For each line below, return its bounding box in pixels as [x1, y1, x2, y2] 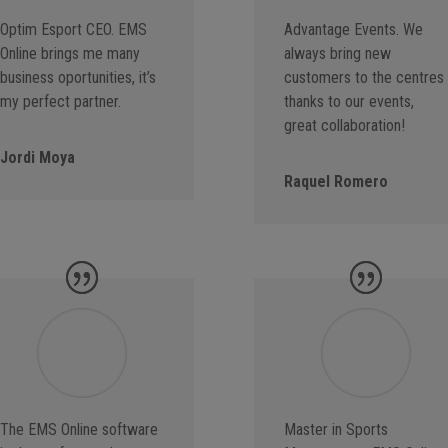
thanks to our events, [283, 92, 414, 112]
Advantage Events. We [283, 20, 423, 40]
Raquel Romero [283, 172, 388, 192]
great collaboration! [283, 116, 405, 136]
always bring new [283, 44, 391, 64]
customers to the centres [283, 68, 444, 88]
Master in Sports [283, 420, 388, 440]
